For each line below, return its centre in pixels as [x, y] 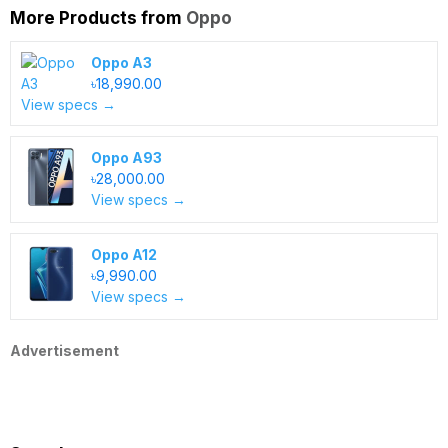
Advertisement [64, 350]
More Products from [98, 18]
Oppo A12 [124, 254]
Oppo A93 [126, 157]
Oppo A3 [121, 62]
